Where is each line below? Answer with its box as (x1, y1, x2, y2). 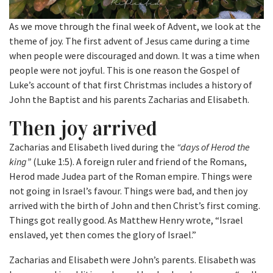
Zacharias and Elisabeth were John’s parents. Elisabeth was (9, 253, 256, 266)
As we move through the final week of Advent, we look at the (9, 20, 261, 33)
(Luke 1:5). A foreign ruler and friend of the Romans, (31, 155, 247, 168)
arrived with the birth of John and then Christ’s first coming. (9, 199, 260, 212)
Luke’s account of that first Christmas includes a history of (9, 79, 252, 91)
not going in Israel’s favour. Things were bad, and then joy (9, 185, 247, 197)
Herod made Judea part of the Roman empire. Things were (9, 170, 252, 183)
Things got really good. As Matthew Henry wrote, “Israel (9, 214, 243, 227)
